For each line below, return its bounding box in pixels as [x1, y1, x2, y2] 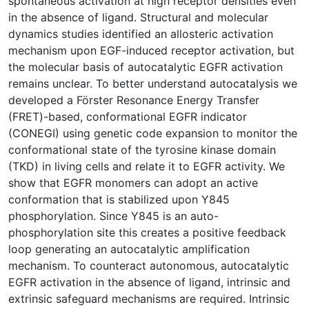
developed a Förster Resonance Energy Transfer [8, 92, 259, 107]
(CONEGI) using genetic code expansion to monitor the [8, 126, 297, 140]
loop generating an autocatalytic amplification [8, 241, 250, 256]
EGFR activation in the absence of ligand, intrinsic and [8, 275, 290, 289]
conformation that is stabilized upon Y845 [8, 192, 230, 206]
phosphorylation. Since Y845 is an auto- [8, 208, 219, 223]
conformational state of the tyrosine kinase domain [8, 142, 276, 157]
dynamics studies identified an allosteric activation [8, 26, 273, 41]
